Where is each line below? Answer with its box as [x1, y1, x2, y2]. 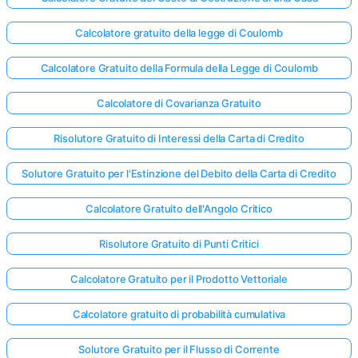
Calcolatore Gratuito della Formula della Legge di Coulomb [40, 62, 318, 74]
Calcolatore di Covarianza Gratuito [97, 97, 261, 109]
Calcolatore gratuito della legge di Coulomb [75, 26, 283, 39]
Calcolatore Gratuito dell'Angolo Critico [86, 202, 272, 215]
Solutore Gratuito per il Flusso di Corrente [78, 343, 280, 356]
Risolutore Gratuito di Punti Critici [99, 237, 259, 250]
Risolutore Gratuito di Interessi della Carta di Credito [54, 132, 304, 145]
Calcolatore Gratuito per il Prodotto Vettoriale [70, 272, 288, 285]
